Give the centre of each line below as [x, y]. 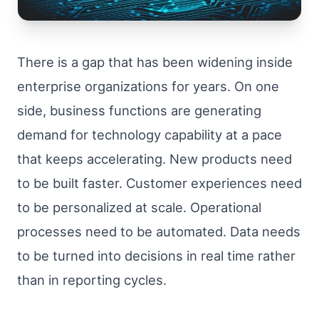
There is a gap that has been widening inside [155, 62]
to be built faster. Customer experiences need [159, 183]
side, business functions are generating [139, 110]
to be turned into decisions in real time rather [156, 255]
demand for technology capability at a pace [150, 134]
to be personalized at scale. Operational [139, 207]
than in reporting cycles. [92, 279]
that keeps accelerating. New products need [155, 158]
